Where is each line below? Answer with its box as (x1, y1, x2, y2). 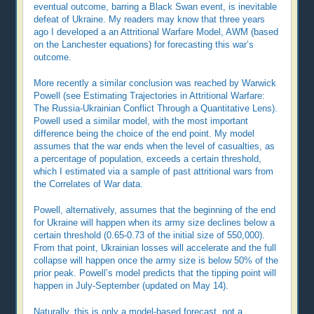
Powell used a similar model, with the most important (34, 116, 249, 127)
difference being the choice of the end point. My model (34, 129, 255, 139)
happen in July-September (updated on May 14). (34, 281, 229, 292)
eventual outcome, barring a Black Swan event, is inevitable (34, 2, 278, 13)
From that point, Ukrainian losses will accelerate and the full (34, 243, 277, 254)
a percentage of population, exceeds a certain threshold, (34, 154, 262, 165)
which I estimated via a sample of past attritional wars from (34, 167, 274, 177)
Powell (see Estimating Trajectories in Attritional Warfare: (34, 91, 266, 102)
